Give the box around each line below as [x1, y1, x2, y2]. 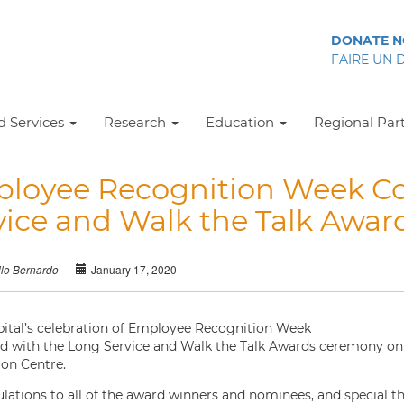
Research [104, 114, 170, 131]
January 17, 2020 [90, 262, 177, 278]
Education [206, 114, 278, 131]
